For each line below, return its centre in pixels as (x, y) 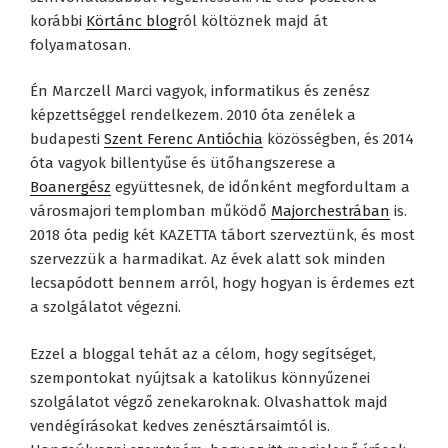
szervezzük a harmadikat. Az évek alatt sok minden (208, 259)
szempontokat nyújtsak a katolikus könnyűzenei (200, 377)
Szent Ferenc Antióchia (183, 139)
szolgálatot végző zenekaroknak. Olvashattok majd (209, 401)
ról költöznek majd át (252, 20)
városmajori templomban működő (150, 211)
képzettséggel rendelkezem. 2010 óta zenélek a (193, 115)
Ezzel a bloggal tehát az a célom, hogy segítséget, (203, 353)
